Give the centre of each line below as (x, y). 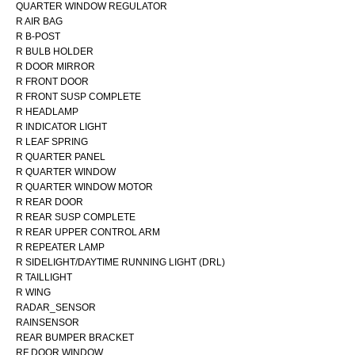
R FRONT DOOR (52, 81)
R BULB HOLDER (55, 51)
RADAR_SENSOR (56, 307)
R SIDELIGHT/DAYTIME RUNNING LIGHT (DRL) (120, 262)
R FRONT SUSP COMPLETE (78, 96)
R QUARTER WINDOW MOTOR (84, 187)
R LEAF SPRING (52, 141)
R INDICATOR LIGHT (61, 126)
